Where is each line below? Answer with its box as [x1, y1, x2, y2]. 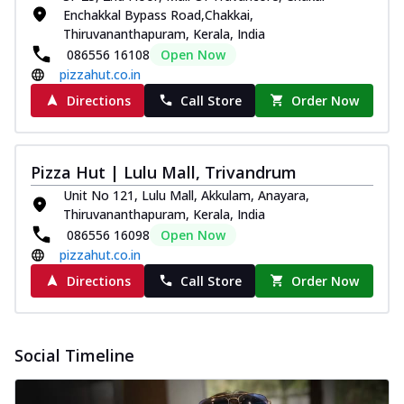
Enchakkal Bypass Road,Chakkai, [63, 5, 253, 23]
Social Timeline [14, 344, 134, 366]
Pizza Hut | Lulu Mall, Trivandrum [31, 161, 297, 183]
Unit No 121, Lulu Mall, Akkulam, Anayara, [63, 186, 309, 204]
